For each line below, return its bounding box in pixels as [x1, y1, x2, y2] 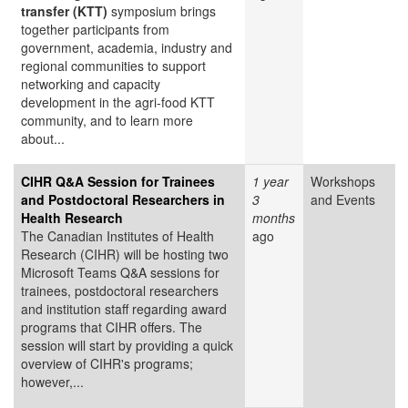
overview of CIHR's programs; [21, 354, 193, 373]
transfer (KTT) [21, 2, 107, 21]
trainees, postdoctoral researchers [21, 281, 219, 301]
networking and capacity [21, 75, 160, 94]
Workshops [311, 172, 375, 191]
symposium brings [107, 2, 216, 21]
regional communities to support [21, 56, 206, 76]
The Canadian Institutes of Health [21, 227, 214, 246]
